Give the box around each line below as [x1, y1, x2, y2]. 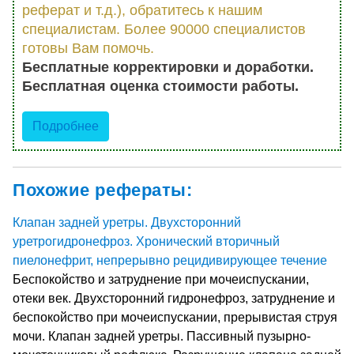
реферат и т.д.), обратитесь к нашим [22, 2, 262, 18]
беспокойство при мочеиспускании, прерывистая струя [13, 310, 337, 324]
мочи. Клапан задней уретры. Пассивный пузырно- [13, 329, 311, 343]
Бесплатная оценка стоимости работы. [22, 77, 299, 94]
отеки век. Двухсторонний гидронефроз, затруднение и [13, 291, 335, 305]
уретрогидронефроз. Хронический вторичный [13, 234, 280, 248]
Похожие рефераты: [13, 179, 193, 200]
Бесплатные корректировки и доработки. [22, 58, 314, 75]
